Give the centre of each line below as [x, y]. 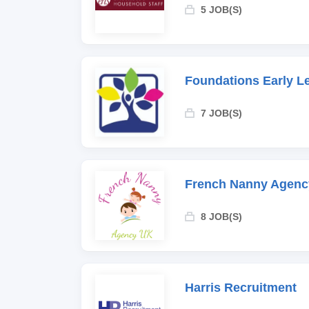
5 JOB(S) [221, 10]
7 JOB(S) [221, 113]
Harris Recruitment [241, 288]
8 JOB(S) [221, 217]
